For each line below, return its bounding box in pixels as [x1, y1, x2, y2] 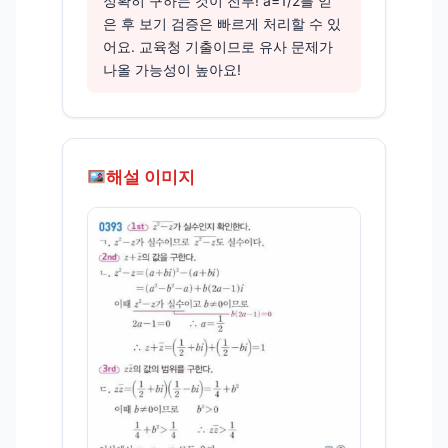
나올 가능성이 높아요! [103, 61, 241, 79]
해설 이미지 [106, 167, 196, 188]
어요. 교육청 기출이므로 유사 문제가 [103, 38, 333, 56]
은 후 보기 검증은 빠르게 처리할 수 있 [103, 15, 341, 33]
